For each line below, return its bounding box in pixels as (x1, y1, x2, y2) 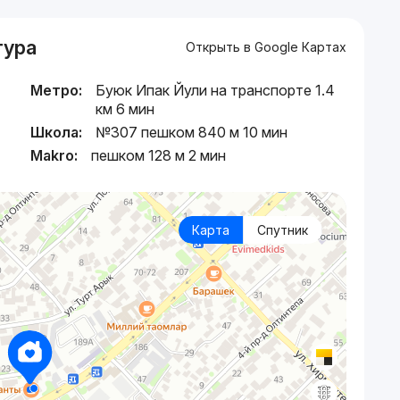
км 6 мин (96, 99, 154, 118)
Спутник (256, 221, 308, 237)
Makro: (30, 146, 78, 164)
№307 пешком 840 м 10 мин (96, 122, 287, 141)
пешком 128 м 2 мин (91, 146, 226, 164)
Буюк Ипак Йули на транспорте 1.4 (96, 80, 335, 99)
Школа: (30, 122, 82, 141)
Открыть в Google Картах (185, 38, 346, 54)
